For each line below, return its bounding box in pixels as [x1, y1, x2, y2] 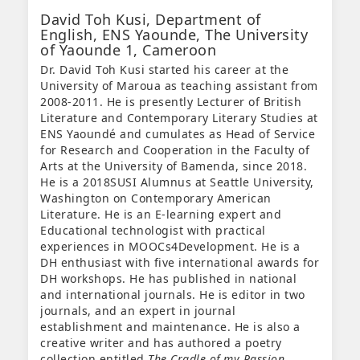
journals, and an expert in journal [40, 303, 235, 319]
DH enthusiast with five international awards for [40, 255, 319, 271]
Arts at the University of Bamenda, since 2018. [40, 158, 307, 174]
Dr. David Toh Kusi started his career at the [40, 62, 288, 78]
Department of [155, 10, 261, 30]
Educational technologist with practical [40, 223, 266, 239]
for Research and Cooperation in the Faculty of [40, 142, 309, 158]
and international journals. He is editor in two [40, 287, 305, 303]
